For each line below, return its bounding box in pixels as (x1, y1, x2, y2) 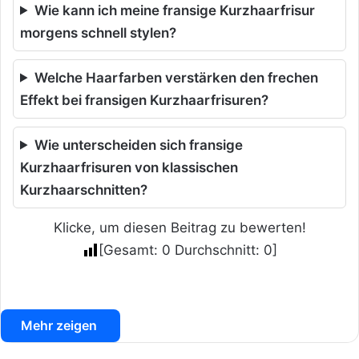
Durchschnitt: (170, 241, 264, 258)
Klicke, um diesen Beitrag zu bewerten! (53, 219, 306, 236)
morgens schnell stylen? (20, 24, 176, 41)
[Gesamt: (98, 241, 162, 258)
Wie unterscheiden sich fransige (34, 136, 244, 153)
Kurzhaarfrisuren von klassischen (20, 159, 238, 175)
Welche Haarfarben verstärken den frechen (34, 69, 319, 86)
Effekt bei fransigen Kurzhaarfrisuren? (20, 91, 268, 108)
